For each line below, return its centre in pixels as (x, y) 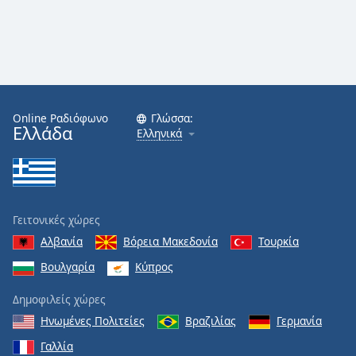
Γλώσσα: (172, 118)
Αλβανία (62, 241)
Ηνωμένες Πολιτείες (93, 320)
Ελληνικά (159, 133)
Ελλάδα (43, 133)
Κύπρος (154, 267)
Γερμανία (299, 320)
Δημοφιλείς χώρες (59, 299)
